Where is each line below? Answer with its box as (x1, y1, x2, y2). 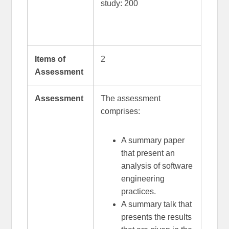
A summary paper (121, 135, 185, 145)
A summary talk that (121, 199, 192, 209)
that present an (121, 148, 175, 157)
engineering (121, 174, 165, 183)
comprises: (100, 106, 140, 116)
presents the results (121, 212, 192, 221)
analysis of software (121, 161, 193, 170)
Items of (34, 54, 65, 63)
